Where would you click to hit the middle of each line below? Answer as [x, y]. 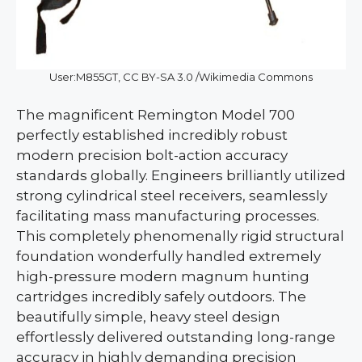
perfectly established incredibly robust [152, 135]
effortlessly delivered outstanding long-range [176, 337]
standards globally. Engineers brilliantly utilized [181, 175]
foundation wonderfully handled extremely [168, 256]
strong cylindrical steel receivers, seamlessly [172, 195]
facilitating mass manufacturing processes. [168, 215]
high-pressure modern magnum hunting [163, 276]
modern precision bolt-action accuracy [152, 155]
